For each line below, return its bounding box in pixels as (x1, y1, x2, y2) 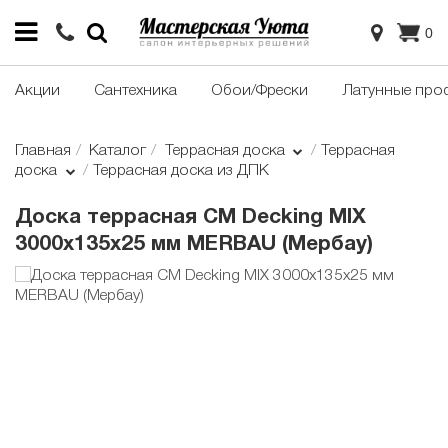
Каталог (89, 144, 147, 159)
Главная (15, 144, 71, 159)
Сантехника (94, 84, 177, 99)
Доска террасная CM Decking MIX (15, 208, 366, 228)
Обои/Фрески (211, 84, 308, 99)
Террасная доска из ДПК (93, 164, 270, 179)
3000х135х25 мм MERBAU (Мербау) (15, 235, 373, 255)
